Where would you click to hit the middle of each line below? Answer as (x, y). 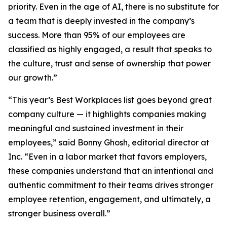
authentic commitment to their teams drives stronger (111, 185)
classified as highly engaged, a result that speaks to (110, 49)
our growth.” (33, 78)
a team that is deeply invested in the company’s (101, 21)
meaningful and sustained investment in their (96, 128)
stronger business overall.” (59, 213)
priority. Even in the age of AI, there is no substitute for (113, 7)
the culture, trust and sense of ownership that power (109, 63)
